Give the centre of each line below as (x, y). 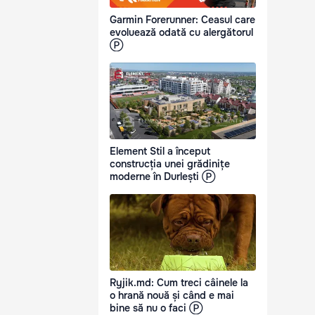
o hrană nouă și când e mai (172, 296)
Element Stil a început (160, 152)
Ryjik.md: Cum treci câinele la (179, 283)
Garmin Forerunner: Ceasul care (182, 20)
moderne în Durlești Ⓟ (162, 177)
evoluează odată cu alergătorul (181, 33)
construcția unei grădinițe (170, 164)
